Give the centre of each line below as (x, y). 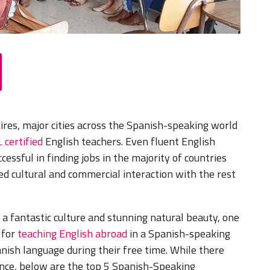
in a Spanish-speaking (180, 234)
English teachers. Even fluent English (130, 142)
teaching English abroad (74, 234)
